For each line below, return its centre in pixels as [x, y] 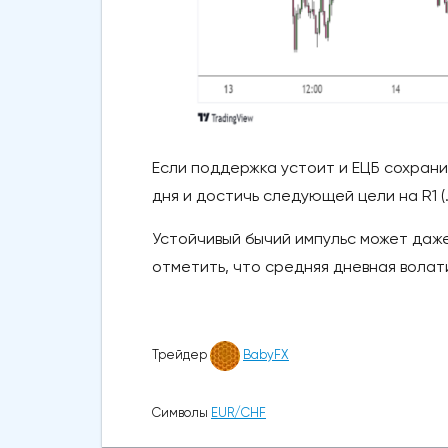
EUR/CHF [238, 412]
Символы [181, 412]
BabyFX [266, 354]
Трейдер [181, 354]
